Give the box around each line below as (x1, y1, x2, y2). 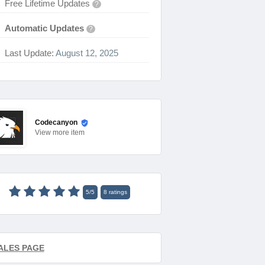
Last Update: (4, 48, 54, 58)
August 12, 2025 (53, 48, 118, 58)
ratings (106, 189, 127, 195)
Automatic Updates (4, 23, 84, 33)
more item (52, 128, 85, 137)
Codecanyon (34, 118, 77, 127)
